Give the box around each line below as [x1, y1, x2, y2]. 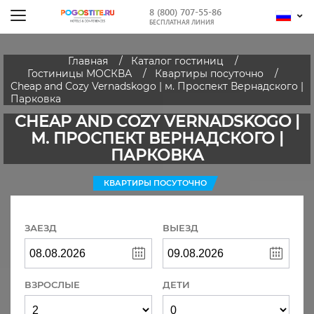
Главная [67, 55, 108, 67]
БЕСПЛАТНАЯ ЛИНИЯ [149, 18, 214, 26]
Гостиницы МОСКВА [27, 67, 132, 80]
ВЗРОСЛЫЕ [25, 279, 80, 290]
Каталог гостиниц [130, 55, 224, 67]
